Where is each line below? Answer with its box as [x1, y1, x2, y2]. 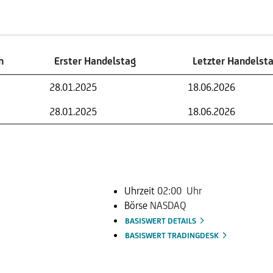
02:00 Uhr [157, 185, 202, 197]
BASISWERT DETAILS [125, 216, 198, 226]
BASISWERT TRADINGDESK [125, 231, 221, 241]
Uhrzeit [124, 185, 157, 197]
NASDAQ [150, 199, 186, 212]
